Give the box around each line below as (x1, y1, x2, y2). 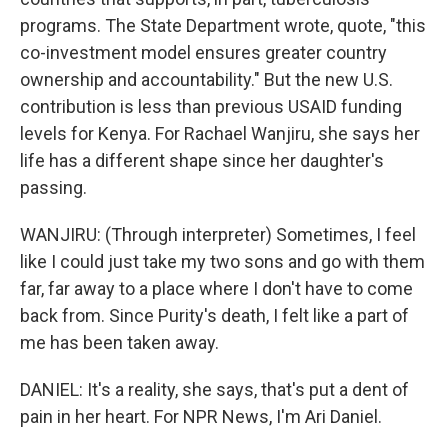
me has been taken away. (20, 332, 219, 353)
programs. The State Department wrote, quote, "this (20, 15, 426, 36)
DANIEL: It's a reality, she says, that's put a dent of (20, 379, 409, 400)
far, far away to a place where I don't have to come (20, 278, 413, 299)
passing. (20, 177, 87, 198)
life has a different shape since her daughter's (20, 150, 384, 171)
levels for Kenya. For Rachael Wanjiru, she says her (20, 123, 420, 144)
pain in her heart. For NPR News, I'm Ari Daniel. (20, 406, 382, 427)
